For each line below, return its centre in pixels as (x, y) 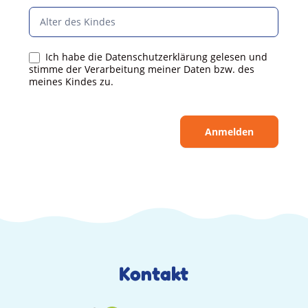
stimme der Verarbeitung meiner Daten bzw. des (142, 69)
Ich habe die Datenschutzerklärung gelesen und (155, 56)
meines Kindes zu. (71, 82)
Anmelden (230, 132)
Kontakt (154, 274)
